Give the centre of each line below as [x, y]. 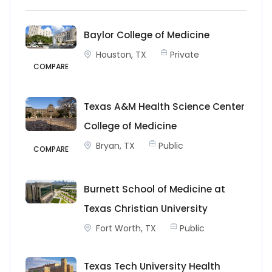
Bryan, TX [115, 146]
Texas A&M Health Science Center [164, 107]
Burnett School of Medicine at [155, 189]
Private [185, 54]
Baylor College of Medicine [147, 35]
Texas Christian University [146, 209]
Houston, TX [121, 54]
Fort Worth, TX [126, 229]
